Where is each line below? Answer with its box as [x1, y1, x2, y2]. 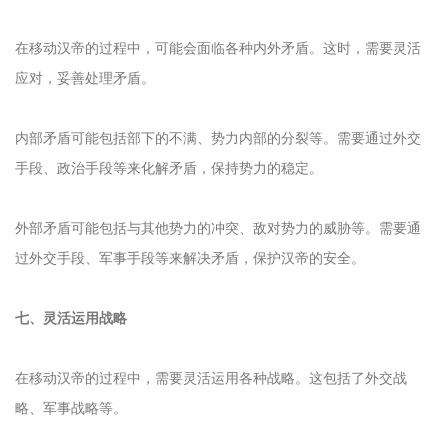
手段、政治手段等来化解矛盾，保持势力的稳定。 [15, 160, 323, 177]
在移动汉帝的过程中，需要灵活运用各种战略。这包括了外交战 [15, 370, 407, 387]
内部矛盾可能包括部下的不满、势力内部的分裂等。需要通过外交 [15, 130, 421, 147]
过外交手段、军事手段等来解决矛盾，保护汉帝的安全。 [15, 250, 365, 267]
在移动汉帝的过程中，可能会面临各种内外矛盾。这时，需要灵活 [15, 40, 421, 57]
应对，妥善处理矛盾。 [15, 70, 155, 87]
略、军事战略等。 [15, 400, 127, 417]
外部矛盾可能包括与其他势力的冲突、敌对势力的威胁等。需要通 [15, 220, 421, 237]
